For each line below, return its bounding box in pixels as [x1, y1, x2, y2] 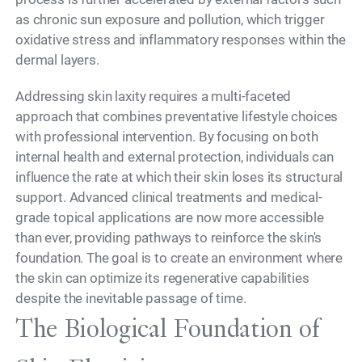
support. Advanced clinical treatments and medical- [15, 188, 322, 205]
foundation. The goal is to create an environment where [15, 249, 343, 266]
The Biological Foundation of [15, 313, 319, 343]
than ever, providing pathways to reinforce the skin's [15, 229, 322, 246]
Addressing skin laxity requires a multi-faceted [15, 87, 292, 104]
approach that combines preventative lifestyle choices [15, 107, 339, 124]
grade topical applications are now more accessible [15, 208, 324, 225]
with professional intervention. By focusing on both [15, 128, 318, 145]
